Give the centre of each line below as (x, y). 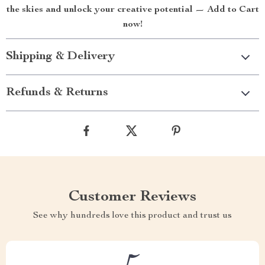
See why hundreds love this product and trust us (132, 216)
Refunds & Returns (57, 93)
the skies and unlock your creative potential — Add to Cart (132, 10)
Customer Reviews (132, 197)
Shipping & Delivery (60, 56)
